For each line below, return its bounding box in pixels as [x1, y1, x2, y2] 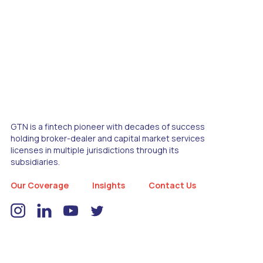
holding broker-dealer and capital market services [11, 132, 205, 144]
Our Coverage [11, 179, 69, 191]
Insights [92, 179, 125, 191]
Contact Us [149, 179, 196, 191]
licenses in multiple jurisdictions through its [11, 144, 179, 156]
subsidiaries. [11, 156, 60, 167]
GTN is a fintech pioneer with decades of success [11, 120, 205, 132]
